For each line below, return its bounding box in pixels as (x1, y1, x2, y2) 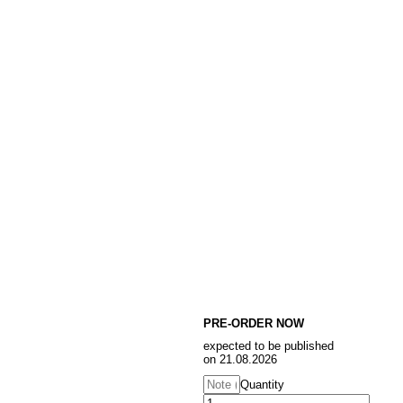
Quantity (240, 378, 284, 391)
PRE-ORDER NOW (203, 317, 304, 330)
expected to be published (203, 339, 334, 353)
